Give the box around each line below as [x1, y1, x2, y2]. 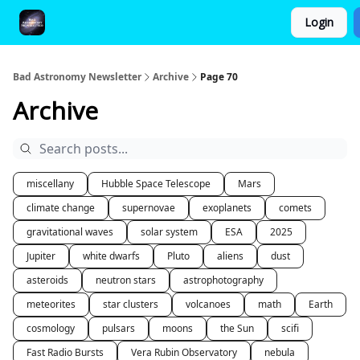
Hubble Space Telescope [101, 177, 211, 190]
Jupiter [27, 249, 55, 263]
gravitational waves [27, 225, 113, 239]
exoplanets [202, 201, 252, 215]
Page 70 [200, 70, 238, 84]
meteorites [27, 297, 76, 311]
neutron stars [96, 273, 156, 287]
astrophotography [183, 273, 264, 287]
